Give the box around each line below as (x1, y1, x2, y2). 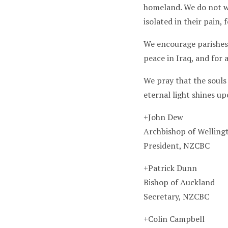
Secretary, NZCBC (143, 191, 209, 202)
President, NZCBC (143, 140, 210, 151)
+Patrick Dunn (143, 162, 199, 174)
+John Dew (143, 111, 185, 123)
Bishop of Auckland (143, 177, 215, 188)
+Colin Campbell (143, 213, 205, 224)
